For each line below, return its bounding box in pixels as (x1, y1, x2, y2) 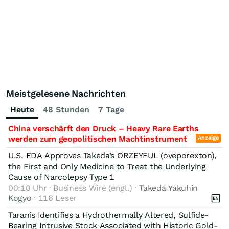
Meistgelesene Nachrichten (6, 88, 126, 99)
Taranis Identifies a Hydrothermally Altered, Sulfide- (8, 210, 209, 220)
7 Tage (98, 105, 124, 115)
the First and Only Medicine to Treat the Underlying (8, 162, 206, 172)
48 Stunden (43, 105, 89, 115)
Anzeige (198, 134, 219, 142)
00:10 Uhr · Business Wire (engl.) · (8, 183, 140, 193)
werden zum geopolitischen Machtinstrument (8, 134, 187, 144)
